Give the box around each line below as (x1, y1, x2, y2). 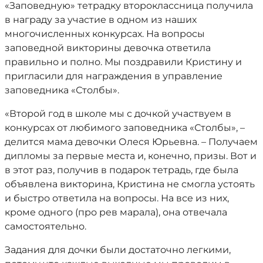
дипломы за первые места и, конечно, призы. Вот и (5, 150, 257, 161)
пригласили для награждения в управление (5, 70, 222, 82)
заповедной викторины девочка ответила (5, 42, 211, 53)
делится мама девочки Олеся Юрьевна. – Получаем (5, 136, 258, 147)
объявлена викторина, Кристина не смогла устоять (5, 178, 255, 190)
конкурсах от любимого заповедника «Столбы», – (5, 122, 245, 133)
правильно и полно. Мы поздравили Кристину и (5, 56, 242, 68)
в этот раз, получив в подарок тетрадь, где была (5, 164, 238, 176)
